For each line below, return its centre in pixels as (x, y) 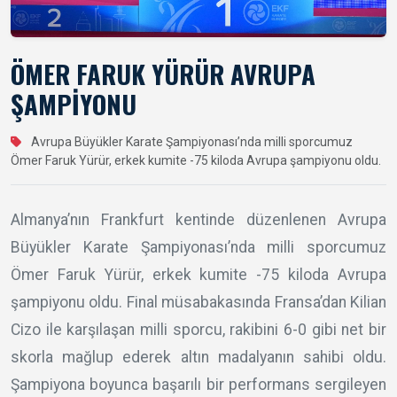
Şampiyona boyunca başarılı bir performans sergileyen (198, 384)
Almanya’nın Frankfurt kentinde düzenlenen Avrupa (198, 219)
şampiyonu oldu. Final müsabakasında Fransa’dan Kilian (198, 302)
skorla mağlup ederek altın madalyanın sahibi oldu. (198, 357)
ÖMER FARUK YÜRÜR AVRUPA (163, 73)
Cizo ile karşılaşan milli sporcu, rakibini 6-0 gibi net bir (198, 329)
